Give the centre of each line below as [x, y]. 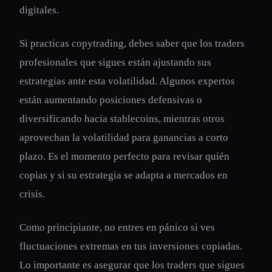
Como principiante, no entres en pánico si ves [117, 227]
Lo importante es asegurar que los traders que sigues [132, 265]
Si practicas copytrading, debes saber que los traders [132, 43]
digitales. [39, 10]
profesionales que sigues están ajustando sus [115, 62]
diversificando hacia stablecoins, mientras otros [122, 119]
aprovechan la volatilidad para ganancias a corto [124, 138]
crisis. [32, 194]
